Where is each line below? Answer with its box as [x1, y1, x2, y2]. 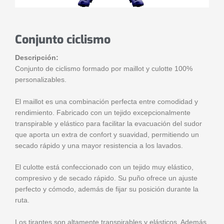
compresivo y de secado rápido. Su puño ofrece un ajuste [15, 174, 197, 182]
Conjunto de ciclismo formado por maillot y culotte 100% [15, 64, 192, 72]
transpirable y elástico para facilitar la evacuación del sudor [15, 119, 202, 127]
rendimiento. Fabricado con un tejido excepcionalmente [15, 108, 190, 116]
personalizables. [15, 75, 66, 83]
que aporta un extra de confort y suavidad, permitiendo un [15, 130, 199, 138]
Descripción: [15, 53, 58, 61]
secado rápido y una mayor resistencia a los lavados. [15, 141, 183, 149]
